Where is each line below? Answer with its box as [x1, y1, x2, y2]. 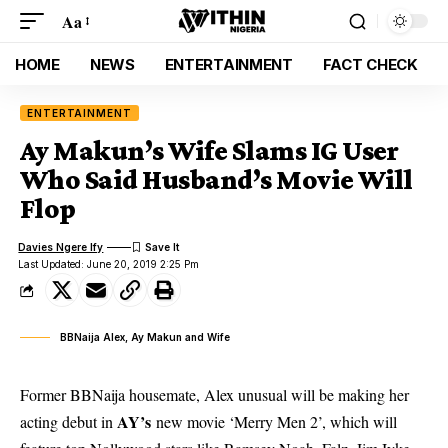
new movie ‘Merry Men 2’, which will [151, 411, 397, 432]
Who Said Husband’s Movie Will [20, 164, 413, 195]
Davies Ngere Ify [18, 240, 104, 253]
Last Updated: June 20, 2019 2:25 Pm [18, 258, 200, 270]
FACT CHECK [322, 54, 418, 74]
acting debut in [20, 411, 117, 432]
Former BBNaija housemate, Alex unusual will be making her [20, 384, 409, 405]
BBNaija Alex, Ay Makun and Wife [60, 331, 230, 343]
